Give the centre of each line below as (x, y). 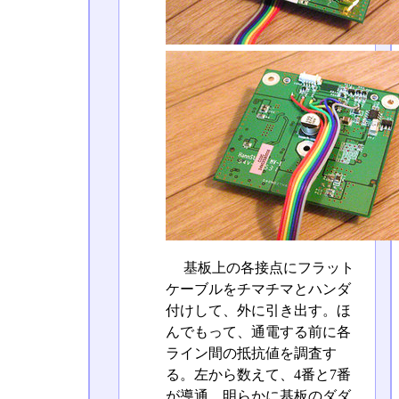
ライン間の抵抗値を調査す (251, 353)
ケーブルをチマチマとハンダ (258, 289)
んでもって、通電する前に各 (258, 331)
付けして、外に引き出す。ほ (258, 310)
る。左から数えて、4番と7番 (258, 374)
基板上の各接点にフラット (267, 267)
